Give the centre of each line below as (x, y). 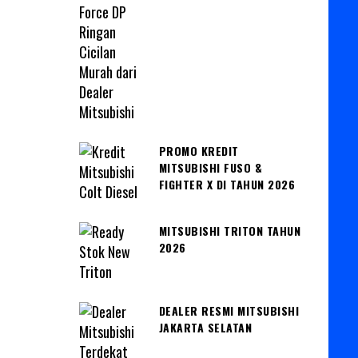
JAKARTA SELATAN (205, 327)
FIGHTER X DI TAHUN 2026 (227, 184)
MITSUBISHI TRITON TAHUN (229, 230)
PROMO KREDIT (199, 150)
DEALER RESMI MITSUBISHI (229, 310)
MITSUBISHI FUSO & (210, 167)
